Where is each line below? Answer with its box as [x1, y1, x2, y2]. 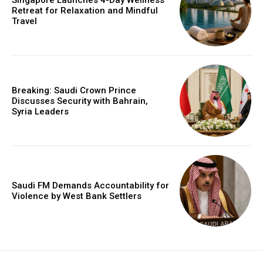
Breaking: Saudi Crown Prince [12, 85, 136, 96]
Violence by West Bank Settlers [12, 190, 141, 201]
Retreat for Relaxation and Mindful [12, 5, 158, 16]
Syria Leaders [12, 106, 69, 117]
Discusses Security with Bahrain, [12, 95, 148, 106]
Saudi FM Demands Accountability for [12, 180, 169, 191]
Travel [12, 16, 37, 27]
